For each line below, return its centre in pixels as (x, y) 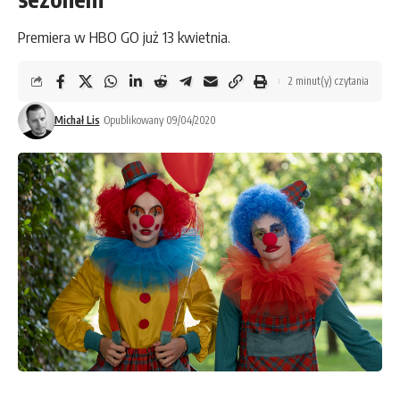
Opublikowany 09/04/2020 (160, 121)
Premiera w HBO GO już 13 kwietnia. (124, 37)
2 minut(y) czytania (329, 81)
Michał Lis (77, 121)
